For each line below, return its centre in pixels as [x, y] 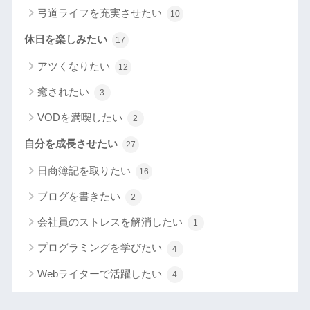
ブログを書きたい [80, 197]
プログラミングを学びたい [101, 248]
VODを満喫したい [81, 118]
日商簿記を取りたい [85, 171]
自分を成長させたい [72, 144]
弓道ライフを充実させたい [101, 12]
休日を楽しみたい [67, 39]
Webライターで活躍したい [101, 273]
